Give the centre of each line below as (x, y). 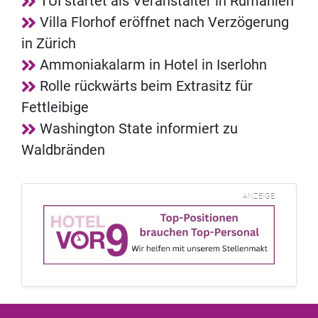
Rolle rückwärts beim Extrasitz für (146, 86)
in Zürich (49, 44)
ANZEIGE (259, 197)
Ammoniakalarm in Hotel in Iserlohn (153, 65)
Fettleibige (55, 108)
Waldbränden (63, 150)
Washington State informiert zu (139, 129)
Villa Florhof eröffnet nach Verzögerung (164, 22)
